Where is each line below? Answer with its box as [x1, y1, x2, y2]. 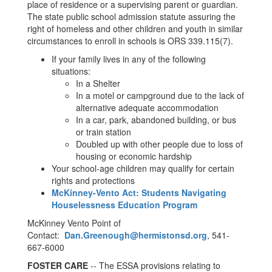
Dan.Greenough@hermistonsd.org [64, 229, 207, 241]
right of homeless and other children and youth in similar [27, 22, 243, 35]
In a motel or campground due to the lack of [76, 89, 244, 101]
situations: [52, 65, 90, 77]
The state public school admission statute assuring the [27, 10, 236, 22]
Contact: [27, 229, 64, 241]
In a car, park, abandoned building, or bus [76, 114, 236, 126]
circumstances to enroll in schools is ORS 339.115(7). [27, 35, 233, 47]
